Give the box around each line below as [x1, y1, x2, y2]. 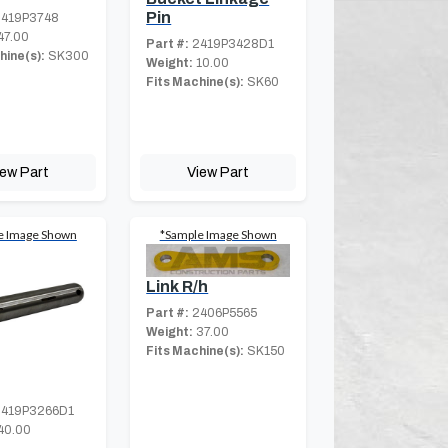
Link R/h [146, 277, 209, 295]
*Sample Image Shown [159, 226, 277, 242]
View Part [187, 163, 250, 180]
